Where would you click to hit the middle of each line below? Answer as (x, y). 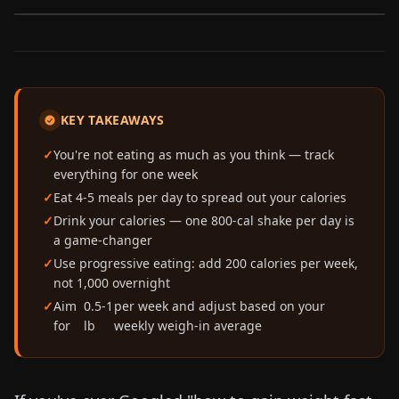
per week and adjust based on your (219, 306)
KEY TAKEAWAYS (113, 120)
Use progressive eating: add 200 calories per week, (206, 263)
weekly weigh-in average (187, 326)
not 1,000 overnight (112, 283)
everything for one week (126, 174)
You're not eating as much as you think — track (194, 155)
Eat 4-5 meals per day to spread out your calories (200, 197)
